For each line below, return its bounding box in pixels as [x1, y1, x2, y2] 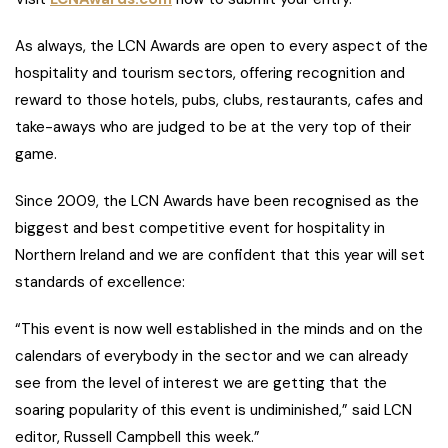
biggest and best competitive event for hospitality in [15, 218, 385, 239]
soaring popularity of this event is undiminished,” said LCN [15, 400, 412, 421]
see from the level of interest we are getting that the [15, 373, 387, 394]
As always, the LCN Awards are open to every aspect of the [15, 36, 428, 57]
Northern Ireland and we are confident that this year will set [15, 245, 425, 266]
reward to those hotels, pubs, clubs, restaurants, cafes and [15, 90, 423, 111]
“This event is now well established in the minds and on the [15, 319, 423, 340]
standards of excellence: [15, 272, 185, 293]
